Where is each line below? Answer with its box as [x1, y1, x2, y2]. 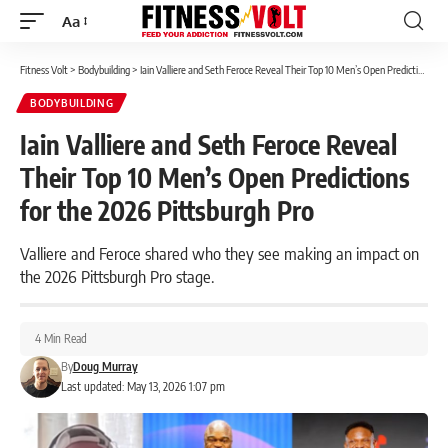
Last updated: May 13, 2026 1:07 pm [60, 379, 225, 394]
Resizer [61, 47, 110, 67]
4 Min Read [35, 331, 87, 346]
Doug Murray [72, 359, 138, 374]
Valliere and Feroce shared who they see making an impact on [20, 242, 419, 264]
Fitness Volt [20, 63, 68, 76]
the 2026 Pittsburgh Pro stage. [20, 265, 214, 287]
